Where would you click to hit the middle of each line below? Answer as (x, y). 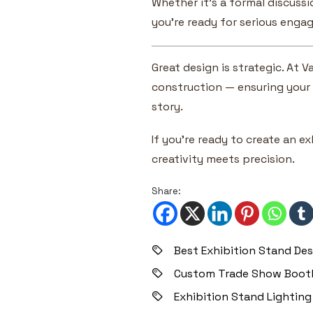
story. (167, 106)
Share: (166, 191)
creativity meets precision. (223, 159)
